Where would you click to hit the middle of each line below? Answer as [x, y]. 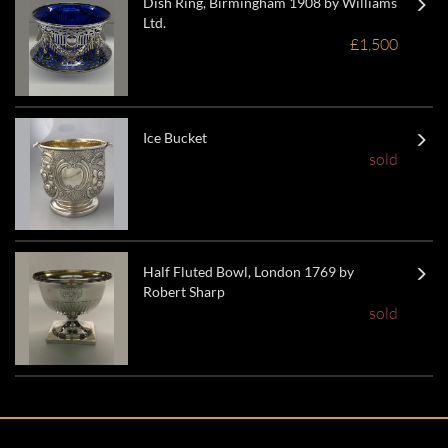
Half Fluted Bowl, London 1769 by [248, 272]
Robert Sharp [183, 292]
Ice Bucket [174, 137]
